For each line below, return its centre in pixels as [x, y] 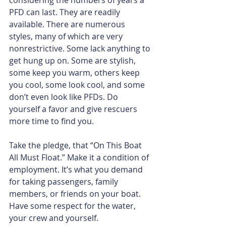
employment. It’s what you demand [77, 169]
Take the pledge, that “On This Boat [76, 145]
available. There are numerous [68, 24]
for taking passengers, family [65, 181]
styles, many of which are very [67, 36]
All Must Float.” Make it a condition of [80, 157]
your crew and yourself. [54, 218]
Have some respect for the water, [73, 206]
